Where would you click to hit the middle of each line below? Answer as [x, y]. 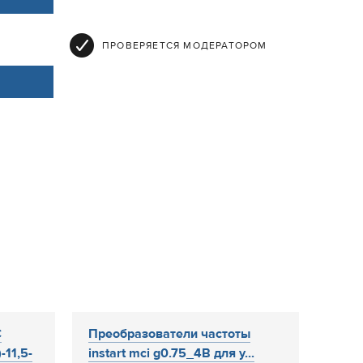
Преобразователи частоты [169, 334]
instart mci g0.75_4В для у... [171, 353]
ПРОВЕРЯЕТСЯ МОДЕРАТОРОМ [185, 45]
